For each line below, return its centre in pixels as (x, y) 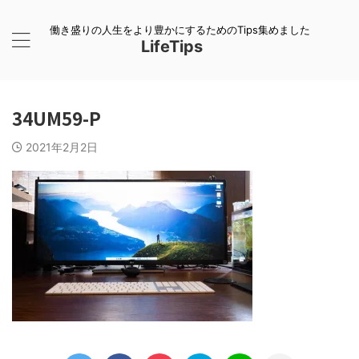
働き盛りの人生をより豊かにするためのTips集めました (179, 30)
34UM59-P (56, 118)
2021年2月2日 (62, 147)
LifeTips (179, 46)
